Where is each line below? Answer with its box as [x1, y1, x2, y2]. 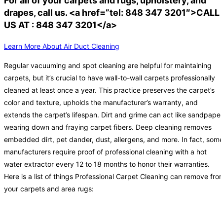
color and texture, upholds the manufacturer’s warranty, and [4, 98, 198, 107]
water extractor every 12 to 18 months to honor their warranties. [4, 160, 210, 169]
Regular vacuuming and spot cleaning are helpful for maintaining [4, 61, 212, 70]
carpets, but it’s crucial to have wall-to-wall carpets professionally [4, 74, 215, 82]
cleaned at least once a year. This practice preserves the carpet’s [4, 86, 215, 95]
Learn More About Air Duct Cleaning [4, 42, 119, 51]
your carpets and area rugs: [4, 184, 94, 193]
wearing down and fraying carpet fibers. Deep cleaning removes [4, 123, 212, 132]
